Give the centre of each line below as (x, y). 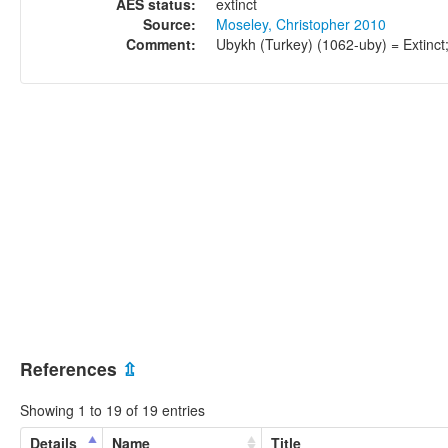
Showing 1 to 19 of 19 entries (112, 409)
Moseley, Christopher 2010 (301, 23)
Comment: (161, 43)
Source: (169, 23)
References (71, 369)
